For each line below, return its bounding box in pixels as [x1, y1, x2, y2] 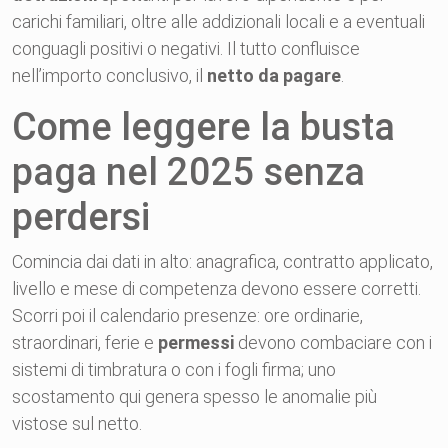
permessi [158, 332, 234, 353]
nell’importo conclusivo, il [12, 65, 207, 86]
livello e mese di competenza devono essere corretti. [12, 278, 421, 299]
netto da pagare [207, 65, 341, 86]
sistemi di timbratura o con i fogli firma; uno [12, 359, 336, 380]
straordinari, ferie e [12, 332, 158, 353]
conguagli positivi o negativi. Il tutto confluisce [12, 38, 360, 59]
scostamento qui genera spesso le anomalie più [12, 386, 377, 407]
